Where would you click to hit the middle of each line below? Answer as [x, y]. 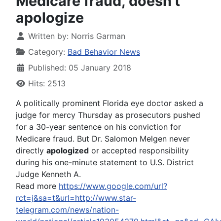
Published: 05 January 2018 [80, 67]
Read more [37, 186]
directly [31, 150]
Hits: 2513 [47, 83]
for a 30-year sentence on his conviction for [98, 127]
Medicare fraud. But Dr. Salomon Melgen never [103, 138]
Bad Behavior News [104, 52]
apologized [68, 150]
